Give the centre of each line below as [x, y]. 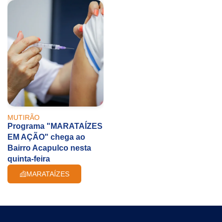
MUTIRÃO [24, 117]
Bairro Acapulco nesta [49, 148]
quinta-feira [29, 159]
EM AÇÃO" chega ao [46, 137]
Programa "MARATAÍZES [55, 126]
